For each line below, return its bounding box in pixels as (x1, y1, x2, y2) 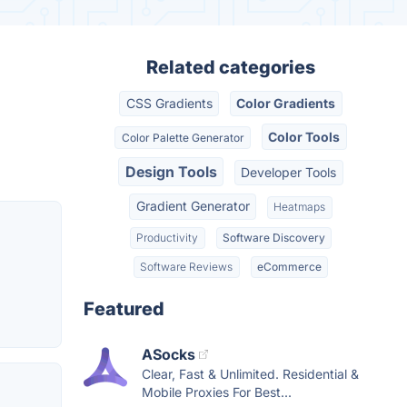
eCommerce (256, 260, 322, 274)
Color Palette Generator (121, 130, 244, 144)
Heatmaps (273, 200, 326, 214)
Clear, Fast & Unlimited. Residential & (142, 366, 359, 382)
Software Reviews (140, 260, 233, 274)
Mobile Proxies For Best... (142, 384, 292, 401)
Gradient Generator (135, 198, 250, 214)
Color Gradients (236, 95, 336, 112)
